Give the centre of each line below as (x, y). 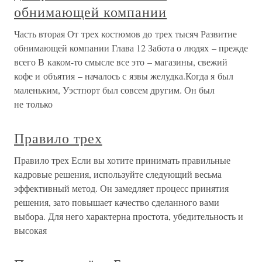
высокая (30, 230)
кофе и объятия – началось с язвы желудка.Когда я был (124, 76)
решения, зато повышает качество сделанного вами (117, 202)
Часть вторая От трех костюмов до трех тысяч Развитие (125, 34)
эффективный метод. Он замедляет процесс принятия (121, 188)
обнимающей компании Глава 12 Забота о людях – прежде (131, 48)
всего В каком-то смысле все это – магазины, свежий (121, 62)
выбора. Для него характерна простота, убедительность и (129, 216)
